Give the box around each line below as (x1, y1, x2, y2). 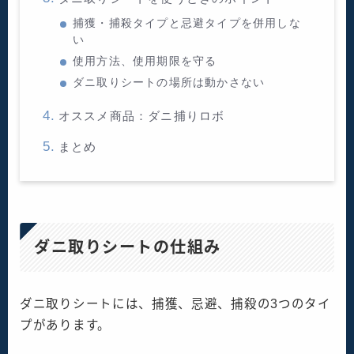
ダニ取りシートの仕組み (34, 239, 221, 257)
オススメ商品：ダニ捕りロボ (58, 109, 225, 123)
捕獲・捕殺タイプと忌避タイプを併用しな (73, 17, 301, 30)
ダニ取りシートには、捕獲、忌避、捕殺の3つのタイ (20, 297, 331, 311)
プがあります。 (20, 318, 111, 333)
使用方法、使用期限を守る (73, 55, 217, 68)
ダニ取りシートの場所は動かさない (73, 77, 265, 89)
